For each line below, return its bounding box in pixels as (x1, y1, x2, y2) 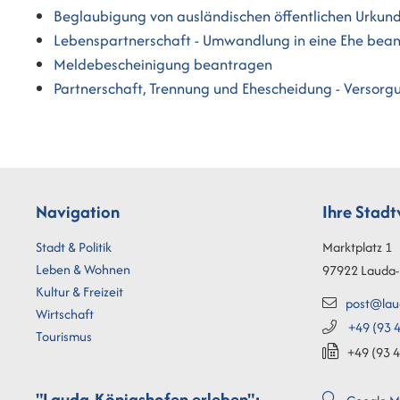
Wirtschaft (36, 304, 94, 323)
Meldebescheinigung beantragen (54, 54, 273, 76)
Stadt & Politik (36, 237, 112, 256)
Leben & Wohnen (36, 259, 130, 279)
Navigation (36, 198, 120, 224)
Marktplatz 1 (322, 237, 392, 256)
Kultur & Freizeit (36, 281, 123, 301)
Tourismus (36, 326, 92, 346)
